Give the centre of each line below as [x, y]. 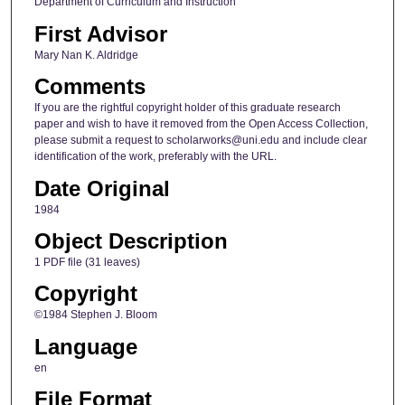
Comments [89, 87]
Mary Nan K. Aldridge [86, 55]
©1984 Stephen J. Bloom [95, 315]
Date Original [102, 188]
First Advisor [100, 33]
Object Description [131, 240]
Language [85, 346]
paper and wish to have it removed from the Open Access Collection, [201, 124]
